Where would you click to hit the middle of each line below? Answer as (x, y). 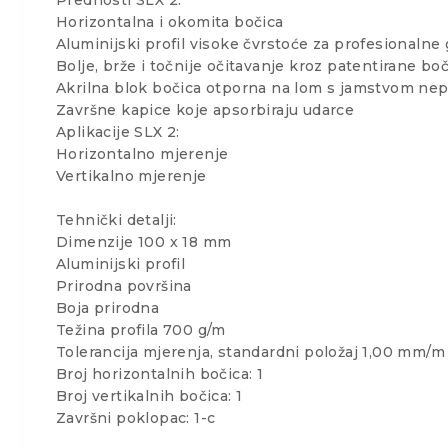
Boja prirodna (108, 307)
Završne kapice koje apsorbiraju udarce (205, 109)
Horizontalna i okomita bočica (170, 21)
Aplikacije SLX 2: (118, 131)
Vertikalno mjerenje (131, 175)
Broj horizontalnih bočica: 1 (160, 373)
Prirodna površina (124, 285)
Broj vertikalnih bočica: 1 (149, 395)
